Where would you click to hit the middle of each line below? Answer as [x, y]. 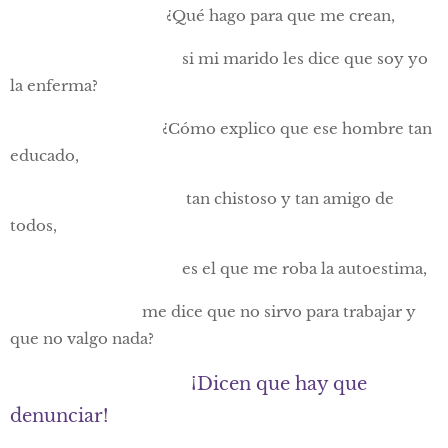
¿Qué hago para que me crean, [204, 16]
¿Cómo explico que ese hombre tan [221, 129]
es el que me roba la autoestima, [218, 269]
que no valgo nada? [82, 339]
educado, [44, 156]
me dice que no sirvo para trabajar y [213, 312]
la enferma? [54, 86]
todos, [35, 226]
